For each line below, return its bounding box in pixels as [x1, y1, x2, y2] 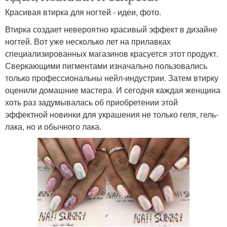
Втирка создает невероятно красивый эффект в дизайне [5, 23, 217, 35]
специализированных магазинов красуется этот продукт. [5, 48, 218, 60]
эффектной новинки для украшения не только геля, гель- [5, 108, 218, 121]
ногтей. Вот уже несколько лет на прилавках [5, 35, 171, 48]
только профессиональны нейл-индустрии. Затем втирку [5, 72, 218, 84]
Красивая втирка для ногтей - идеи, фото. [5, 6, 161, 18]
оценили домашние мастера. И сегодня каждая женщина [5, 84, 220, 96]
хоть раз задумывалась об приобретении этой [5, 96, 178, 108]
